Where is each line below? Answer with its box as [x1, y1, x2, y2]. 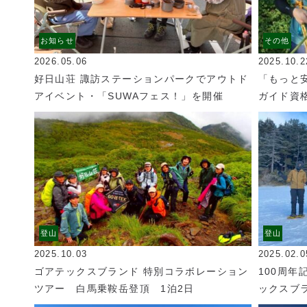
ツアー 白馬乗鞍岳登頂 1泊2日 [34, 283, 195, 295]
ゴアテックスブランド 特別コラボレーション [34, 266, 249, 278]
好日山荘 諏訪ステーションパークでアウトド [34, 73, 249, 85]
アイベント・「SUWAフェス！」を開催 [34, 90, 224, 102]
